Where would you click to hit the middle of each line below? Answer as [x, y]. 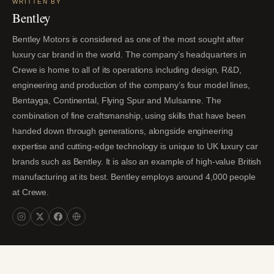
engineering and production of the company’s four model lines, [131, 85]
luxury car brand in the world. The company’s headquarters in [129, 54]
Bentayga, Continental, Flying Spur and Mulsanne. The [117, 100]
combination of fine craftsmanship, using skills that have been [129, 115]
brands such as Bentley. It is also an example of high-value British [137, 161]
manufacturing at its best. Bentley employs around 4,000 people [134, 176]
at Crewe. [31, 192]
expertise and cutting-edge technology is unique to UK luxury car [135, 146]
